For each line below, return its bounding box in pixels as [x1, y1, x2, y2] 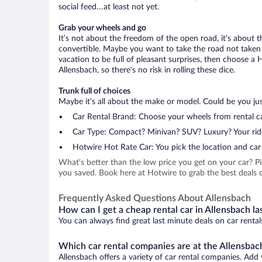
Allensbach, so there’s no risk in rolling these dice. [58, 66, 235, 74]
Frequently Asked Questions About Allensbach [58, 194, 251, 203]
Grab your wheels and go [58, 24, 146, 32]
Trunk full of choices [58, 87, 130, 95]
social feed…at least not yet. [58, 3, 159, 11]
